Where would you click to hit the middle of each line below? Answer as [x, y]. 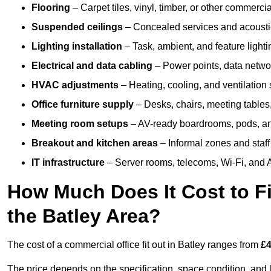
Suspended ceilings [77, 27]
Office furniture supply [83, 105]
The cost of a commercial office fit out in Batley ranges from [134, 245]
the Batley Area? [84, 216]
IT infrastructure [68, 163]
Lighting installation [77, 47]
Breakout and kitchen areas [95, 143]
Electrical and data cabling [92, 66]
